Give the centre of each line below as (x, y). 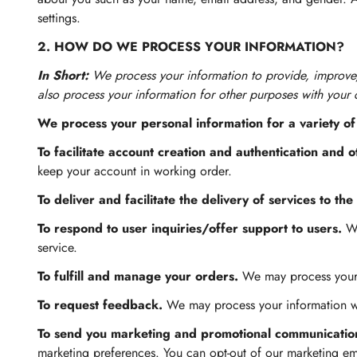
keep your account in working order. (135, 171)
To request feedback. (102, 305)
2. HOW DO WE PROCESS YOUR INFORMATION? (191, 47)
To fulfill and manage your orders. (140, 276)
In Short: (65, 75)
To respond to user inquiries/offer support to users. (192, 228)
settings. (59, 18)
